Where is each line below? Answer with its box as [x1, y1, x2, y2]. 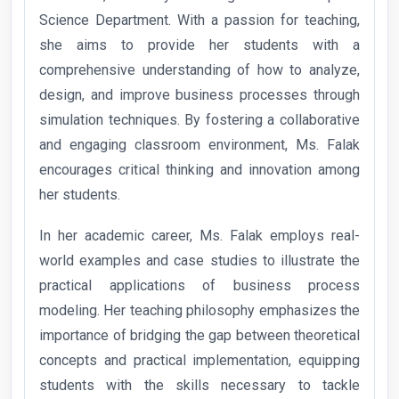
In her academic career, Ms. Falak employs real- [39, 227, 360, 245]
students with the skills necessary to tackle [39, 377, 360, 395]
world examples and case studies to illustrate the [39, 252, 360, 270]
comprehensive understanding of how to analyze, [39, 61, 360, 79]
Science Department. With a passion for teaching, [39, 12, 360, 29]
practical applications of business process [39, 277, 360, 295]
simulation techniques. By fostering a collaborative [39, 111, 360, 129]
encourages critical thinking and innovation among [39, 161, 360, 179]
